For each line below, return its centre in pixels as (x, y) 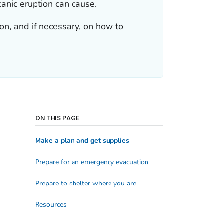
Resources (51, 205)
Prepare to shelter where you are (85, 184)
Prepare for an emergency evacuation (92, 162)
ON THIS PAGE (57, 118)
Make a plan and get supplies (82, 141)
